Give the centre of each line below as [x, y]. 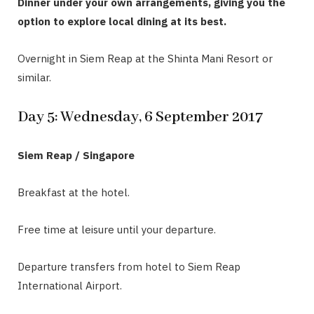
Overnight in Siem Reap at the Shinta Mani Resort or [145, 58]
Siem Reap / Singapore [76, 156]
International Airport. [70, 286]
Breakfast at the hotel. [74, 193]
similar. [34, 77]
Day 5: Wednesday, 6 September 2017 [140, 118]
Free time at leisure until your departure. [117, 230]
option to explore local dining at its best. [122, 21]
